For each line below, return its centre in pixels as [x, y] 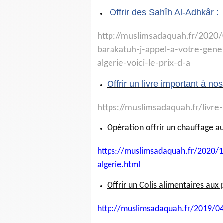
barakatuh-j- [121, 50]
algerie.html [119, 165]
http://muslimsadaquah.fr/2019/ [156, 209]
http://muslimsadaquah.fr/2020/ [160, 37]
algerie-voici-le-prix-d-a [144, 63]
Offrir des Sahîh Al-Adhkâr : [164, 13]
